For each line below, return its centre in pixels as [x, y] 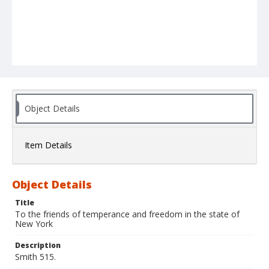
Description [38, 246]
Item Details [48, 145]
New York [34, 224]
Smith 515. [35, 257]
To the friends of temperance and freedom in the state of [127, 214]
